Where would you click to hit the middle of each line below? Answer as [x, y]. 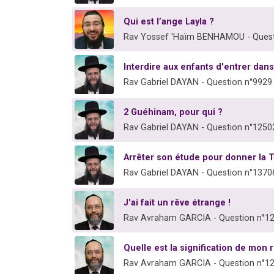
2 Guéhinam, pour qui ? [173, 112]
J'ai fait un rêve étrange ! [177, 202]
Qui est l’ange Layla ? [169, 21]
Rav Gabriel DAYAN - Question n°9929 [198, 82]
